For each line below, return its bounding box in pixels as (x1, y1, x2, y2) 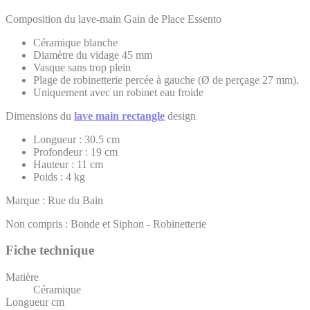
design (165, 109, 196, 122)
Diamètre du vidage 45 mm (33, 48, 152, 61)
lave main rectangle (74, 109, 165, 122)
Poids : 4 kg (33, 170, 85, 183)
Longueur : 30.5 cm (33, 133, 120, 145)
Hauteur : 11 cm (33, 158, 103, 170)
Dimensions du (6, 109, 74, 122)
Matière (6, 271, 39, 284)
